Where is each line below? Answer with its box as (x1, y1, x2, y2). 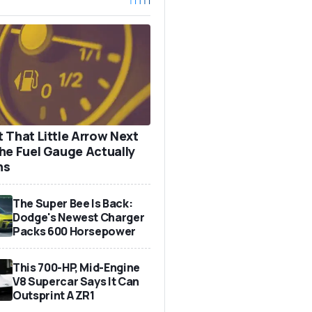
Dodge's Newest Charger (13, 209, 145, 225)
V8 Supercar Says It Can (13, 273, 139, 289)
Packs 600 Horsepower (13, 223, 136, 239)
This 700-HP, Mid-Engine (13, 259, 140, 275)
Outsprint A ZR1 (13, 287, 95, 303)
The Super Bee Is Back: (13, 195, 133, 211)
